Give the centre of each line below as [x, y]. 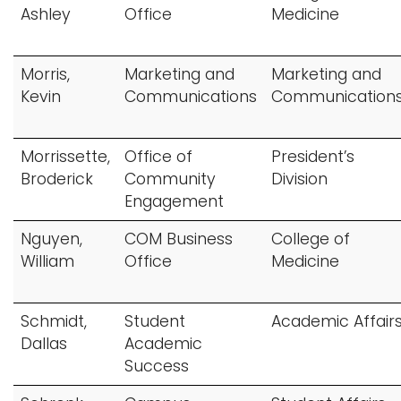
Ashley [46, 14]
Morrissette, [65, 157]
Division [299, 179]
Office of [158, 157]
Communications [191, 97]
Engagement [174, 201]
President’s [313, 157]
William [47, 261]
